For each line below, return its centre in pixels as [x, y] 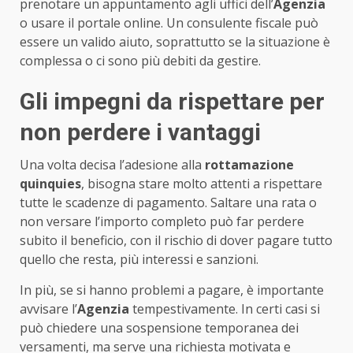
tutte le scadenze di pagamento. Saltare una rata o [168, 202]
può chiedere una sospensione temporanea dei [159, 327]
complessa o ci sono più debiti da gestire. [140, 60]
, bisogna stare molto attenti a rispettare [202, 183]
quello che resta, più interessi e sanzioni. [139, 259]
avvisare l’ [48, 308]
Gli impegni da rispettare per [172, 101]
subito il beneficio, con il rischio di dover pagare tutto [176, 240]
